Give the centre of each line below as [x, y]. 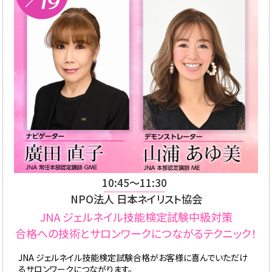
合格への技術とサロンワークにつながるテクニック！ [136, 233]
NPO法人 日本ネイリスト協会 [136, 199]
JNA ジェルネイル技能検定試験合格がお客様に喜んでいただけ [133, 258]
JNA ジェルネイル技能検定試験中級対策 [136, 217]
